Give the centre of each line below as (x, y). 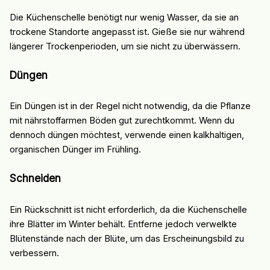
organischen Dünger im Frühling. (75, 150)
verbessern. (34, 253)
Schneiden (35, 178)
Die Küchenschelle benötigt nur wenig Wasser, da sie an (124, 17)
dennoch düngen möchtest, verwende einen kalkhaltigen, (127, 135)
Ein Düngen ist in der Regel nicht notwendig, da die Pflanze (130, 106)
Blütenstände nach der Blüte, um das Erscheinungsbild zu (127, 238)
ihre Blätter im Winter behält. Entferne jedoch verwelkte (123, 224)
